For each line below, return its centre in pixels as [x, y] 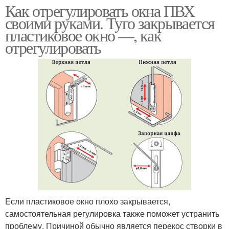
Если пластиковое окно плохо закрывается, [88, 201]
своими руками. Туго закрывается [110, 22]
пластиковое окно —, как [83, 35]
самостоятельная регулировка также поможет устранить [112, 213]
